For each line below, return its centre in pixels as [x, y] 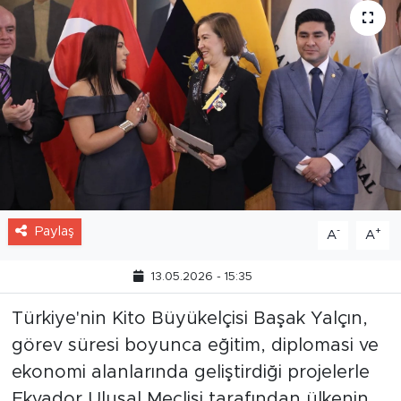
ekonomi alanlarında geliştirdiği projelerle [190, 372]
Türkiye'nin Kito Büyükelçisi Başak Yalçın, [189, 318]
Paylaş [54, 231]
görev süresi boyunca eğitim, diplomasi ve [195, 345]
